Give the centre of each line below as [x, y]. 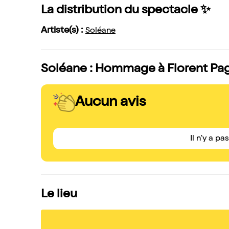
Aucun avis [110, 102]
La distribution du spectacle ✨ [126, 11]
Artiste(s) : [63, 31]
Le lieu [59, 195]
